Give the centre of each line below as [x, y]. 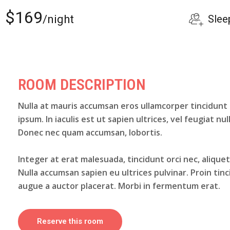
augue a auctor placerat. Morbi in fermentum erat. [119, 186]
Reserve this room [70, 221]
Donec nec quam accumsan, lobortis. [90, 132]
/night [58, 20]
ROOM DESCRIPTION [82, 84]
